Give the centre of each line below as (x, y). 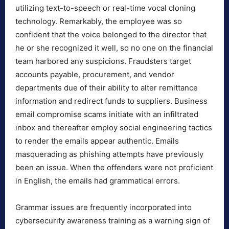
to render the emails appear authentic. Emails (97, 141)
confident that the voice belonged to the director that (111, 35)
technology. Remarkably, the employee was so (99, 21)
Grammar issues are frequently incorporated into (104, 208)
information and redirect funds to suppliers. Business (111, 101)
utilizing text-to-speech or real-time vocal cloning (105, 8)
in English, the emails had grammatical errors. (98, 181)
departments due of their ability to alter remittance (107, 88)
